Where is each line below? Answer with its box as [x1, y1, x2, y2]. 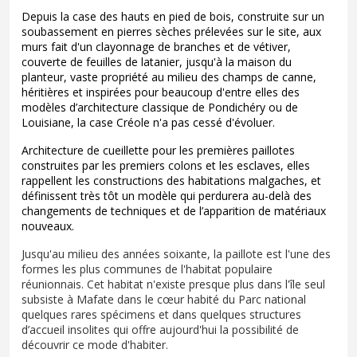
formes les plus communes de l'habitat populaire [22, 261, 273, 277]
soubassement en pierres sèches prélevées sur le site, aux [22, 23, 321, 39]
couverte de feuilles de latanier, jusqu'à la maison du [22, 53, 292, 69]
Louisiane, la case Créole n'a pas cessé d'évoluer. [22, 114, 275, 130]
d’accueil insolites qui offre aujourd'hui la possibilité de [22, 321, 299, 337]
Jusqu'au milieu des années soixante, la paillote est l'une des [22, 245, 331, 261]
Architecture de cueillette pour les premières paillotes [22, 142, 295, 158]
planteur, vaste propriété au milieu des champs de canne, [22, 69, 316, 84]
